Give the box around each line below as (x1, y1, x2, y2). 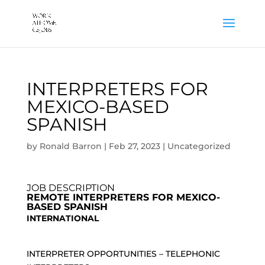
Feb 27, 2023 (108, 141, 160, 151)
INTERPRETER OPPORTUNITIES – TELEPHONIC (26, 248, 220, 259)
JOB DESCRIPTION (26, 182, 115, 193)
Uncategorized (167, 141, 231, 151)
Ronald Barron (39, 141, 102, 151)
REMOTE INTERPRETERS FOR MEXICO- (26, 192, 220, 203)
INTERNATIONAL (26, 213, 99, 224)
